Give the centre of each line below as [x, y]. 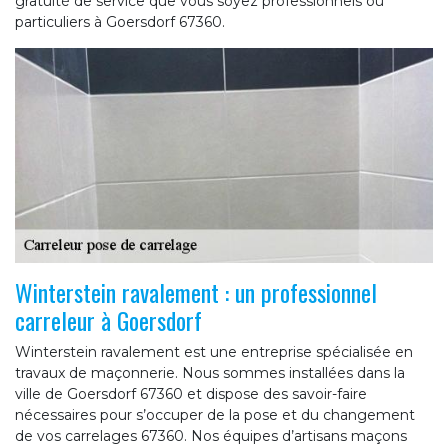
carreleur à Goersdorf [108, 319]
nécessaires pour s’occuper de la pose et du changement [215, 414]
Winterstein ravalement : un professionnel [196, 291]
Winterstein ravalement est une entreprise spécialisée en [214, 351]
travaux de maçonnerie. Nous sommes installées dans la [210, 372]
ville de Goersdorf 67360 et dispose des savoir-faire [191, 393]
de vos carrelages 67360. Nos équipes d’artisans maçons [211, 435]
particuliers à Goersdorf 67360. [120, 22]
